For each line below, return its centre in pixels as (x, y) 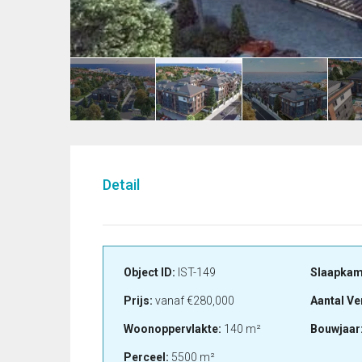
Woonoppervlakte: (173, 329)
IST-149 (196, 273)
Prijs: (138, 301)
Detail (121, 185)
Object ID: (149, 273)
